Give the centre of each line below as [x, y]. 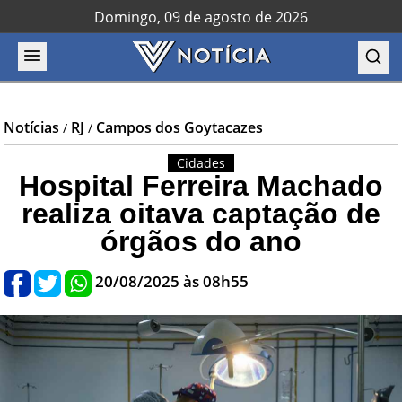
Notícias [32, 127]
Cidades [201, 163]
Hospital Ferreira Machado [201, 186]
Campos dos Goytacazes [180, 127]
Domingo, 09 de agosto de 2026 [201, 17]
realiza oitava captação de [201, 214]
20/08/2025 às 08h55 [172, 281]
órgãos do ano [201, 241]
